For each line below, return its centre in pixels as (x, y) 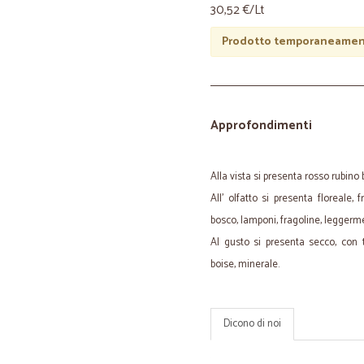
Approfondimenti (261, 126)
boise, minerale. (245, 264)
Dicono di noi (252, 324)
